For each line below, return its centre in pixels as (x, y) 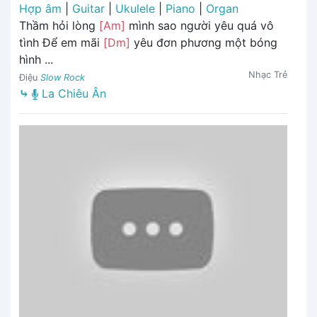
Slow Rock (63, 77)
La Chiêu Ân (72, 93)
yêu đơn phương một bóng (204, 42)
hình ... (36, 59)
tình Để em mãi (61, 42)
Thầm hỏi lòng (59, 25)
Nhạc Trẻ (268, 74)
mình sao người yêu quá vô (200, 25)
